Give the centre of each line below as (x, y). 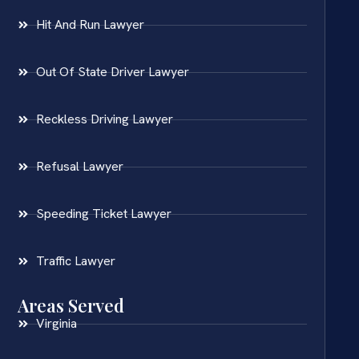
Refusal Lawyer (79, 167)
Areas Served (71, 306)
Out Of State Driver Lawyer (112, 72)
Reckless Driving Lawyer (104, 119)
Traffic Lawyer (75, 261)
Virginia (56, 324)
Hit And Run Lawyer (90, 25)
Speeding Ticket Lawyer (103, 214)
